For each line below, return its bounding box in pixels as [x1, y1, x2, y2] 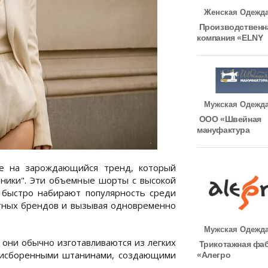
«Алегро [197, 250, 231, 260]
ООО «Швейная [197, 114, 261, 124]
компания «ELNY [197, 32, 263, 42]
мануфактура [197, 124, 250, 135]
